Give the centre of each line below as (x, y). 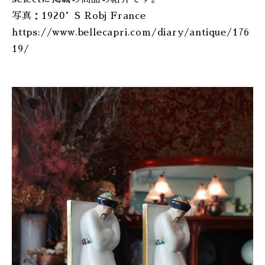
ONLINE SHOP (132, 14)
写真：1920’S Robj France (79, 16)
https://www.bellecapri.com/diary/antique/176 (131, 33)
